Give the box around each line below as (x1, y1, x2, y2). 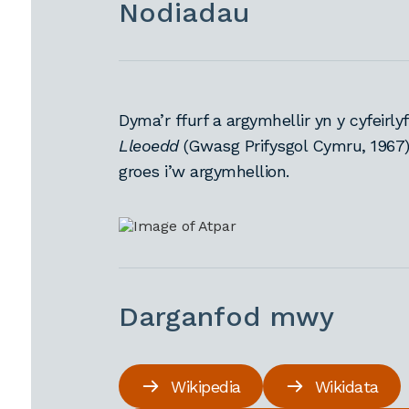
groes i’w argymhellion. (119, 162, 295, 181)
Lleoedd (119, 136, 179, 155)
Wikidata (314, 376, 379, 396)
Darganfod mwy (119, 300, 335, 332)
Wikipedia (171, 376, 241, 396)
